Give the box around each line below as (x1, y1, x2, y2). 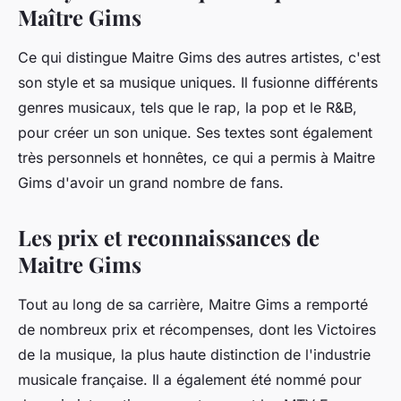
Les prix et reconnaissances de (18, 223, 320, 252)
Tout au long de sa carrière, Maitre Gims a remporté (18, 295, 368, 314)
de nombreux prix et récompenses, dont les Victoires (18, 320, 376, 339)
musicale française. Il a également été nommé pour (18, 371, 362, 389)
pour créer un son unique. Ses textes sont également (18, 124, 372, 142)
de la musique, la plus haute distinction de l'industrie (18, 346, 371, 364)
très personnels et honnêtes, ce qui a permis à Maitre (18, 149, 375, 167)
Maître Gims (18, 3, 141, 32)
